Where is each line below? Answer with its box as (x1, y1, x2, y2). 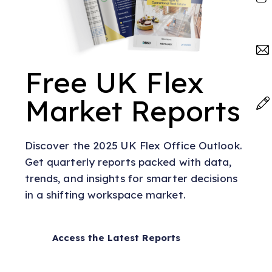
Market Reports (24, 92, 241, 129)
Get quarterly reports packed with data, (24, 155, 232, 168)
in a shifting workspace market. (24, 188, 186, 201)
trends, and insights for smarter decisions (24, 171, 237, 185)
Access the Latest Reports (52, 231, 181, 243)
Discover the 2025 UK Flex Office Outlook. (24, 138, 242, 152)
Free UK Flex (24, 64, 203, 100)
